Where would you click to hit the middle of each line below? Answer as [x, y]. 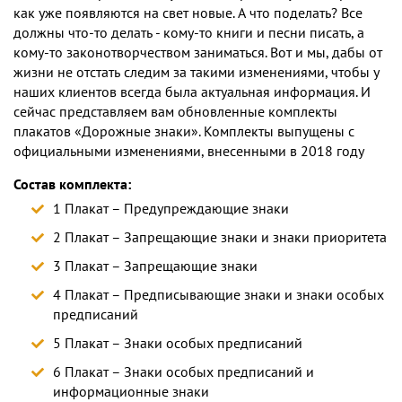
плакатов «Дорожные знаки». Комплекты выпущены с [184, 131]
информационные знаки [131, 391]
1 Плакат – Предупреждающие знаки [171, 208]
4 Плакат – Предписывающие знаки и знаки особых [218, 294]
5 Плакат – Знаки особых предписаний [178, 343]
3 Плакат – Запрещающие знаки [155, 266]
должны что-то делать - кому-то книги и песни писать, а [189, 32]
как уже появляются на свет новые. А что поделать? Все [188, 13]
